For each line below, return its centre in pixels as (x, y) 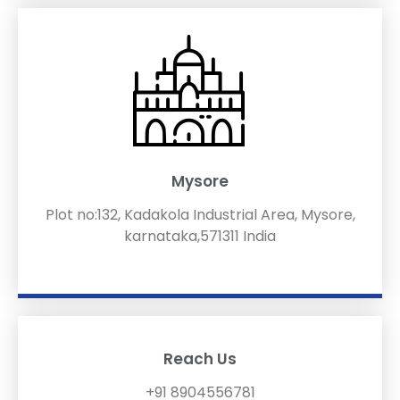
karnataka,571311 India (200, 236)
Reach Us (200, 358)
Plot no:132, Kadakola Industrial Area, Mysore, (200, 214)
